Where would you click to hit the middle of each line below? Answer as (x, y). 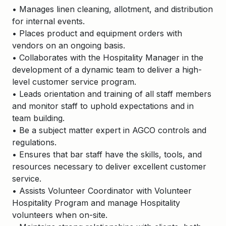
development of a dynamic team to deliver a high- (107, 70)
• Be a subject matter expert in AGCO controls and (109, 130)
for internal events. (48, 21)
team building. (38, 118)
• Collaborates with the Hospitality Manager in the (108, 58)
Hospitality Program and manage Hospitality (96, 203)
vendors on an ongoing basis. (69, 45)
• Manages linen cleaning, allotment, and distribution (112, 9)
